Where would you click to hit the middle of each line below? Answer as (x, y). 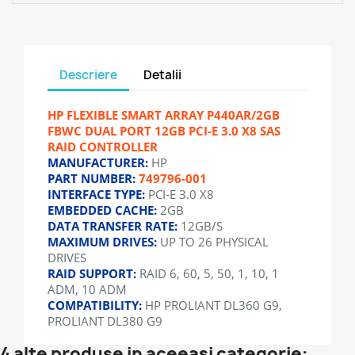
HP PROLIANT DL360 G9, (212, 305)
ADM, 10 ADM (87, 289)
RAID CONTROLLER (103, 147)
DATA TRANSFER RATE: (113, 226)
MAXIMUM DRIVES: (102, 242)
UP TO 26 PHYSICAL (213, 242)
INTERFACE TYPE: (96, 194)
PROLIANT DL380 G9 (105, 321)
